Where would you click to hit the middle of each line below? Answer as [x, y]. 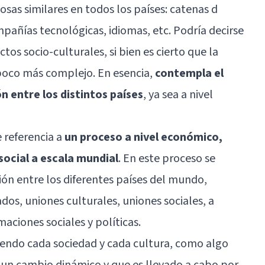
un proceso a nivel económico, [143, 137]
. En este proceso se [167, 158]
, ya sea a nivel [178, 94]
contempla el [189, 73]
